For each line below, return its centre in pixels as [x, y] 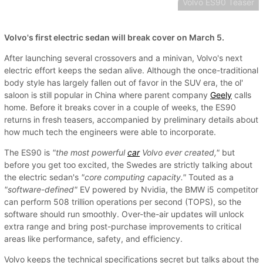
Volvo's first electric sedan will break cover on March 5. [114, 37]
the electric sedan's [43, 177]
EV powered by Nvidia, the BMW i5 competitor [168, 189]
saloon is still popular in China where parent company [107, 95]
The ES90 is [27, 152]
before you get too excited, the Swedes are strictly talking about [128, 164]
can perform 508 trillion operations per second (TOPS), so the [123, 201]
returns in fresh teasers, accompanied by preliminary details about [131, 119]
